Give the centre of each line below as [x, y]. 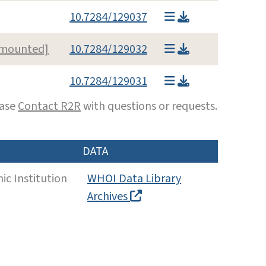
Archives [109, 196]
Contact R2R [49, 106]
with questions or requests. [149, 106]
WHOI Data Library [134, 178]
